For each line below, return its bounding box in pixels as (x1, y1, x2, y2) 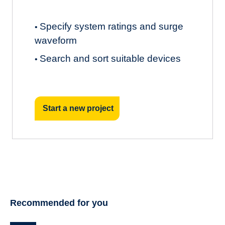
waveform (35, 35, 77, 46)
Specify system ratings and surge (40, 21, 183, 32)
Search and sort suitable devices (40, 53, 181, 64)
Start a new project (43, 104, 114, 113)
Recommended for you (10, 197, 108, 208)
